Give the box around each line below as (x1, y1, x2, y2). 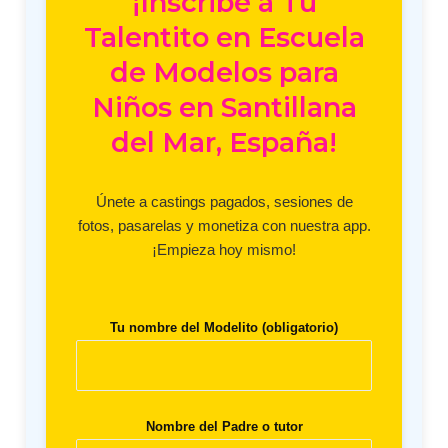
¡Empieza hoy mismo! (152, 241, 296, 259)
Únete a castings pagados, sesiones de (95, 193, 353, 211)
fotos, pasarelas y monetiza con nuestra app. (77, 217, 371, 235)
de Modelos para (109, 56, 339, 90)
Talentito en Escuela (83, 21, 365, 55)
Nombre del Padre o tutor (145, 419, 303, 435)
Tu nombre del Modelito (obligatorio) (110, 320, 338, 336)
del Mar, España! (111, 126, 337, 160)
